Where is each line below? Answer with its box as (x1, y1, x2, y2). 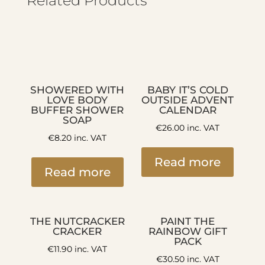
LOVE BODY (47, 93, 108, 106)
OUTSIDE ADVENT (141, 93, 234, 106)
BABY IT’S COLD (147, 83, 228, 96)
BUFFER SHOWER (31, 104, 124, 116)
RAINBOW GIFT (148, 225, 227, 237)
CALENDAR (159, 104, 216, 116)
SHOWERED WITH (30, 83, 125, 96)
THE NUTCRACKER (30, 215, 125, 227)
